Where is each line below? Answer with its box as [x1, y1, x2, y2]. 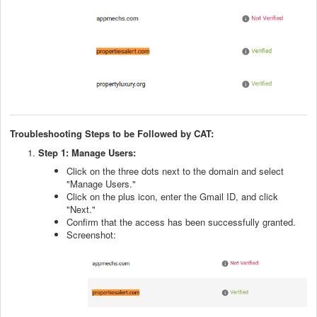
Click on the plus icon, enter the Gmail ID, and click [67, 190, 278, 204]
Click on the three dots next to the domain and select [67, 164, 284, 178]
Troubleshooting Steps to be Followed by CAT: [10, 127, 214, 141]
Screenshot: [67, 228, 116, 242]
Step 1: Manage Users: [38, 146, 136, 160]
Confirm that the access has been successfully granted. [67, 215, 296, 229]
